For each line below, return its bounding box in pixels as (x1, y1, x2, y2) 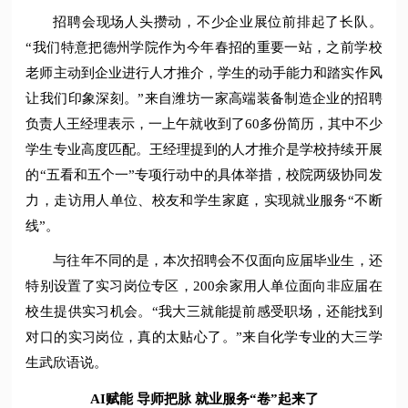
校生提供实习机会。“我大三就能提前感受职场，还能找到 (25, 304, 382, 320)
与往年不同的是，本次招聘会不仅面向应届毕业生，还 (53, 253, 382, 269)
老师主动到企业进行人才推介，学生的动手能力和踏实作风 (25, 66, 382, 81)
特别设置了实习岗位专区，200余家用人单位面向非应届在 (25, 279, 382, 294)
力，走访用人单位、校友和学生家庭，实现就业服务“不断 (25, 193, 382, 209)
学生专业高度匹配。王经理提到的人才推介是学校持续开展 (25, 142, 382, 158)
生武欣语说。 (25, 355, 108, 371)
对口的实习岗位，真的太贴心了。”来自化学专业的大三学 (25, 330, 382, 345)
